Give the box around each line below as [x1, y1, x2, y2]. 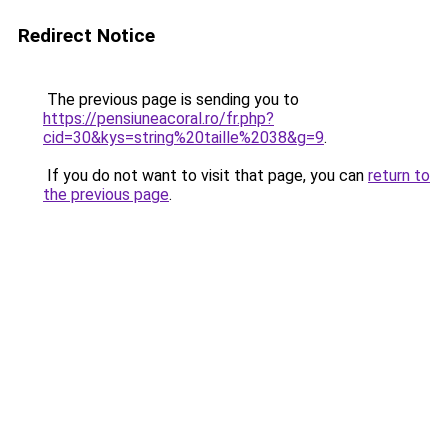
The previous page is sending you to [43, 90, 299, 109]
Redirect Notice [18, 24, 155, 47]
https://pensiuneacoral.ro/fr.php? [43, 109, 274, 128]
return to [368, 166, 430, 185]
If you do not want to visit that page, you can [43, 166, 368, 185]
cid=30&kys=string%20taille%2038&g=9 [43, 128, 324, 147]
